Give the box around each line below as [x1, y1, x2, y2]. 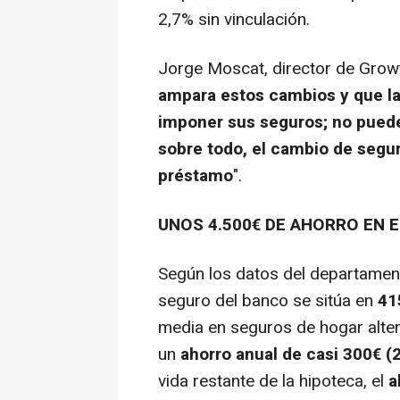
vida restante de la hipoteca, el [158, 369, 388, 395]
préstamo [158, 163, 233, 189]
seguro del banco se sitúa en [158, 288, 378, 314]
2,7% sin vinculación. [158, 7, 310, 33]
